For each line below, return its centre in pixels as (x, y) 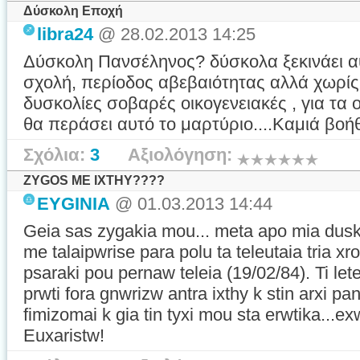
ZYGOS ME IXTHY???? (94, 180)
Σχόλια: (57, 155)
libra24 (65, 34)
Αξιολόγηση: (168, 155)
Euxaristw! (64, 335)
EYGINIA (74, 204)
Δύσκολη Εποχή (73, 11)
